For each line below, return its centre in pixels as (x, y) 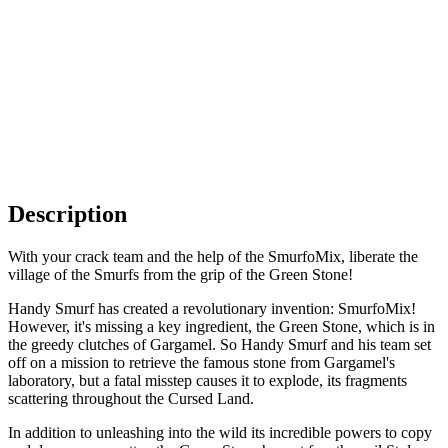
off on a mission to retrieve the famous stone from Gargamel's (201, 362)
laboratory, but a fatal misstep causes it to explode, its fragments (207, 380)
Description (67, 213)
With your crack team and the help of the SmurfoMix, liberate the (213, 256)
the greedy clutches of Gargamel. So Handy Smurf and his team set (219, 344)
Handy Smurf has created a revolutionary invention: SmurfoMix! (212, 308)
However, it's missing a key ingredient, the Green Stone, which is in (221, 326)
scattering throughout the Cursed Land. (131, 398)
